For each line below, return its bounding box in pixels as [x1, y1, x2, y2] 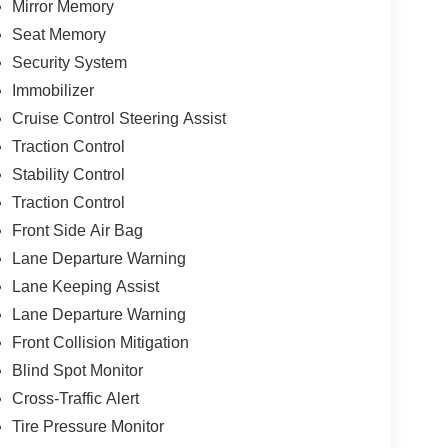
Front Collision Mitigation [11, 334, 189, 352]
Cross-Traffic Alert [11, 390, 139, 408]
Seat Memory [11, 26, 106, 44]
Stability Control [11, 166, 125, 184]
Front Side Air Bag [11, 222, 143, 240]
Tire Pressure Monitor [11, 418, 164, 436]
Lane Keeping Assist [11, 278, 159, 296]
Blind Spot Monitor [11, 362, 143, 380]
